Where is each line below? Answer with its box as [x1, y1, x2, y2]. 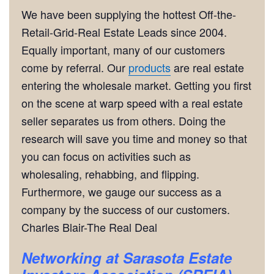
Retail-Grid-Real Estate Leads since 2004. [21, 24, 227, 40]
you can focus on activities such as [21, 148, 191, 164]
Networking [21, 247, 106, 268]
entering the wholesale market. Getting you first [21, 77, 251, 93]
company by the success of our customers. [21, 201, 230, 217]
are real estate [171, 59, 244, 75]
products [128, 59, 171, 75]
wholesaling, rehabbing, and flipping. [21, 166, 199, 182]
